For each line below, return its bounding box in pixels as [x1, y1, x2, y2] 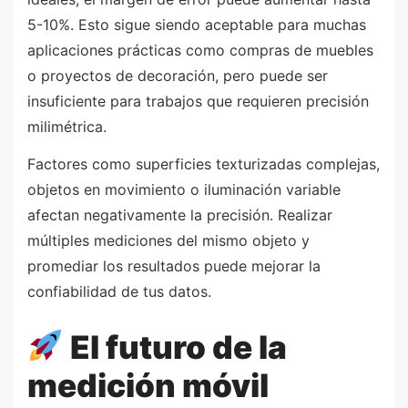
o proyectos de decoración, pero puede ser [27, 66, 328, 85]
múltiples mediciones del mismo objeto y [27, 231, 310, 250]
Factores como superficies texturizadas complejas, [27, 155, 380, 174]
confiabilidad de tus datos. [27, 282, 211, 301]
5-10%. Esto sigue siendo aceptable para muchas [27, 15, 366, 34]
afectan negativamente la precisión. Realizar [27, 206, 332, 225]
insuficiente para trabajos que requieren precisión [27, 91, 369, 110]
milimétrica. [27, 117, 107, 136]
